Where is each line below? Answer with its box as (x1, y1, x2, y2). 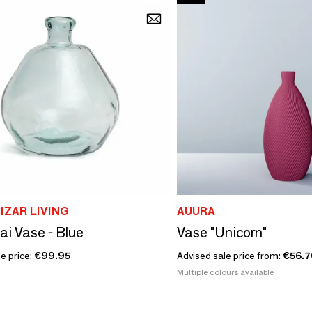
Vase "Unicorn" (177, 224, 267, 241)
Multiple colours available (177, 266, 274, 277)
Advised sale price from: (177, 249, 283, 262)
